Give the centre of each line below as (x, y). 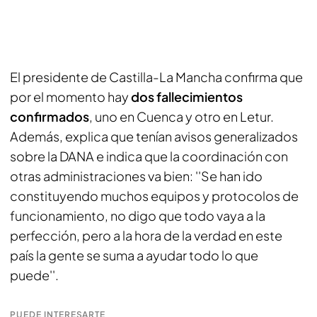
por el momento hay (70, 97)
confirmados (50, 116)
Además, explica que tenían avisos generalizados (154, 136)
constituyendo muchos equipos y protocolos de (154, 196)
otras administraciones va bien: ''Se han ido (136, 176)
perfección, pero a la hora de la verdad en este (146, 235)
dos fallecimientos (187, 97)
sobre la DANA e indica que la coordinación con (149, 156)
